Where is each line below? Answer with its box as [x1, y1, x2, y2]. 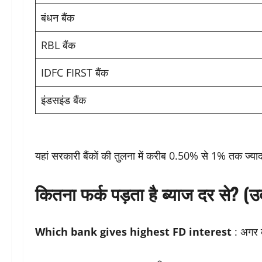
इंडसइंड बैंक [41, 93, 86, 108]
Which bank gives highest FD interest [35, 225, 232, 239]
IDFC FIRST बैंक [41, 65, 108, 80]
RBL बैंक [41, 38, 75, 53]
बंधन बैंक [41, 11, 74, 25]
